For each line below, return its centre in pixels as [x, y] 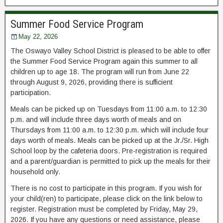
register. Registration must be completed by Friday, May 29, [104, 209]
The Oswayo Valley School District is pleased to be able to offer [111, 51]
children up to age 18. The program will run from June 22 [100, 72]
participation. [31, 93]
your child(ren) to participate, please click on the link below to [107, 199]
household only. [35, 172]
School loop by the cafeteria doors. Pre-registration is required [109, 151]
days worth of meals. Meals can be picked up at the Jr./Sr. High [110, 141]
